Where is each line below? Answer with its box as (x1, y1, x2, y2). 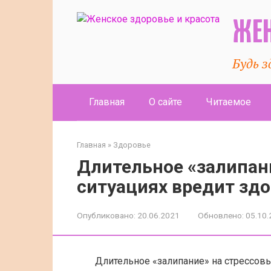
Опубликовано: (77, 211, 135, 220)
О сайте (149, 96, 182, 108)
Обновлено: (198, 211, 244, 220)
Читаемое (206, 96, 251, 108)
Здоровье (113, 140, 151, 149)
